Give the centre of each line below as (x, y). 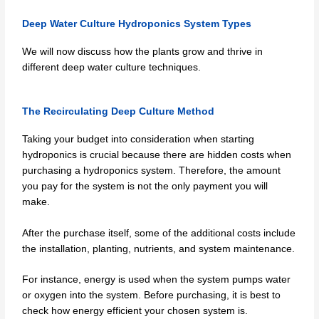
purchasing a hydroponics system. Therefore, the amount (152, 170)
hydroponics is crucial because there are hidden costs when (157, 155)
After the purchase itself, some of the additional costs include (159, 233)
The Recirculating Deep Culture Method (119, 111)
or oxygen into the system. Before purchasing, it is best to (152, 296)
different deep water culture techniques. (112, 67)
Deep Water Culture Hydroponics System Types (137, 23)
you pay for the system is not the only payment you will (145, 186)
